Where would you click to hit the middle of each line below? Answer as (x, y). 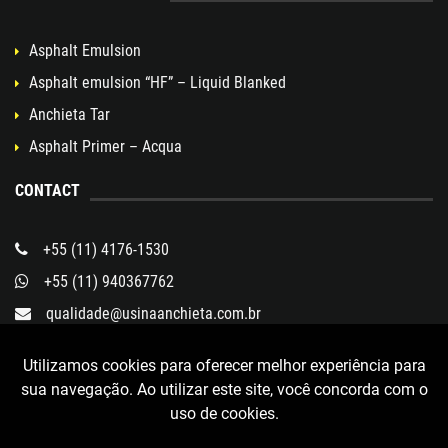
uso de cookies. (224, 413)
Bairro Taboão (60, 378)
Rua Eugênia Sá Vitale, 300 (133, 346)
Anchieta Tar (69, 115)
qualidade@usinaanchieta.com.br (153, 314)
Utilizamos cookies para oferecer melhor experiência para (224, 365)
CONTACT (47, 191)
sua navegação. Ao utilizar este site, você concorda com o (224, 389)
